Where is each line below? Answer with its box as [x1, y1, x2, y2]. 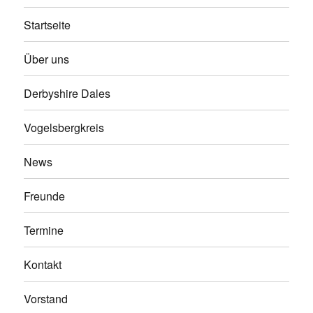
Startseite [24, 16, 71, 33]
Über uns [24, 50, 70, 67]
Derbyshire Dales [24, 85, 111, 101]
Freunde [24, 187, 66, 204]
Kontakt [24, 256, 62, 272]
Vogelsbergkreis [24, 119, 105, 136]
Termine [24, 221, 64, 238]
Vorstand [24, 290, 68, 307]
